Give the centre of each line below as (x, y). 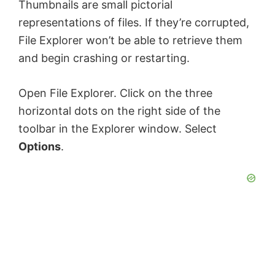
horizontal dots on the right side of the (119, 110)
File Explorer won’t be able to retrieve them (130, 40)
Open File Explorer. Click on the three (115, 93)
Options (40, 146)
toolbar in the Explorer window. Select (118, 128)
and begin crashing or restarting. (104, 58)
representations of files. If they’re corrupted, (134, 22)
